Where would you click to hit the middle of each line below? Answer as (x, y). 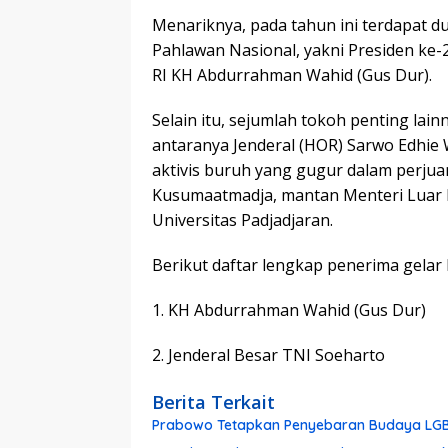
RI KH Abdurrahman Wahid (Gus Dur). (292, 74)
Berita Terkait (213, 401)
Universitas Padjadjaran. (242, 219)
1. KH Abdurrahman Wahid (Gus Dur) (289, 309)
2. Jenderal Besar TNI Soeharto (268, 354)
